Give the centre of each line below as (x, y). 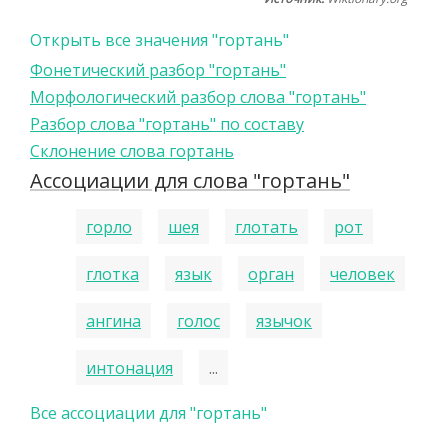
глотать (266, 226)
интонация (129, 367)
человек (362, 273)
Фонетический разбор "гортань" (158, 70)
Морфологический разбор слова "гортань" (198, 97)
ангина (113, 320)
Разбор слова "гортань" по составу (167, 124)
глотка (112, 273)
